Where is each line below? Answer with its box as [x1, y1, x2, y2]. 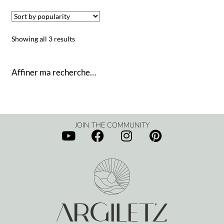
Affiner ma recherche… [11, 66, 96, 77]
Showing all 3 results [11, 34, 75, 43]
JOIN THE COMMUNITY [74, 119, 149, 130]
